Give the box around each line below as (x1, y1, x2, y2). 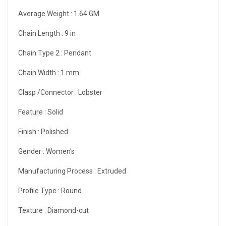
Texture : (18, 206, 47, 214)
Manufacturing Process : (18, 166, 97, 175)
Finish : (18, 127, 41, 136)
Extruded (97, 166, 126, 175)
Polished (41, 127, 68, 136)
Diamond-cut (47, 206, 89, 214)
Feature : (18, 107, 47, 116)
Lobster (78, 88, 102, 96)
